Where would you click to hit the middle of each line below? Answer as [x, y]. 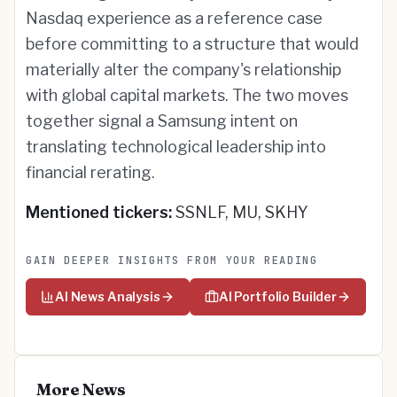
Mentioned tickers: [99, 212]
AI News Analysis [108, 296]
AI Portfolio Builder [277, 296]
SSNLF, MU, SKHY [240, 212]
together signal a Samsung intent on [162, 121]
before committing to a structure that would [192, 44]
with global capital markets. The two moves [187, 95]
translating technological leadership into [176, 147]
